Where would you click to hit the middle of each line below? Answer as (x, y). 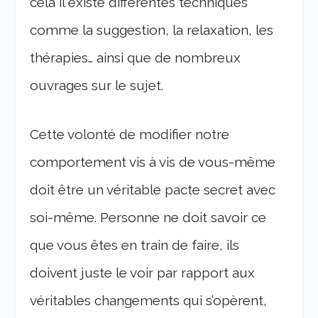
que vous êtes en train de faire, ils (135, 245)
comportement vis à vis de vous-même (153, 161)
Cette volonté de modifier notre (130, 134)
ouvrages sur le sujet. (97, 85)
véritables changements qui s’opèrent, (149, 300)
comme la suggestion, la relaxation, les (152, 29)
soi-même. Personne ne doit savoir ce (148, 217)
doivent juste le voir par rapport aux (143, 272)
